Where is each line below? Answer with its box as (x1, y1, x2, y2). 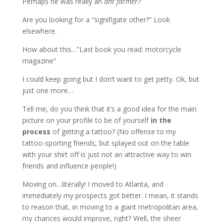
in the (150, 115, 171, 125)
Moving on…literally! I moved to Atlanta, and (22, 179, 164, 189)
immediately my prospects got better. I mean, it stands (22, 191, 198, 201)
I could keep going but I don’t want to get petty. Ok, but (22, 74, 199, 84)
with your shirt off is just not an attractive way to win (22, 150, 191, 160)
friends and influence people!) (22, 161, 116, 171)
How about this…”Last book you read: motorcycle (22, 45, 181, 55)
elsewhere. (22, 26, 56, 36)
